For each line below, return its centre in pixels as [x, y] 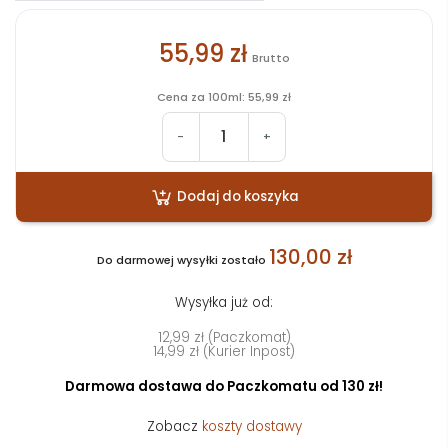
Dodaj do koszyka [237, 196]
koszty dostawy [251, 426]
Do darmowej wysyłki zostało [182, 259]
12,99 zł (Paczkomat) [224, 337]
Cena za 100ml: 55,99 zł [224, 96]
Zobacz [174, 426]
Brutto [270, 58]
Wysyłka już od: [224, 302]
